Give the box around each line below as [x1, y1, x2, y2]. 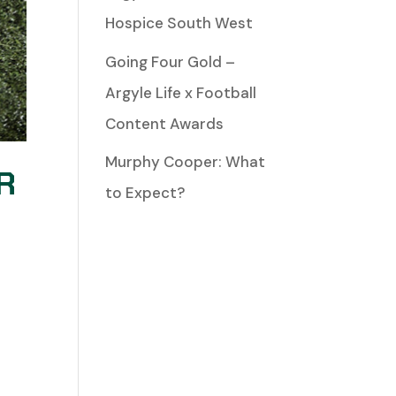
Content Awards [105, 113, 225, 133]
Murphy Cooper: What [105, 152, 266, 171]
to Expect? [105, 183, 186, 202]
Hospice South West [105, 13, 254, 33]
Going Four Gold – [105, 51, 236, 72]
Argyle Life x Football [105, 82, 257, 103]
